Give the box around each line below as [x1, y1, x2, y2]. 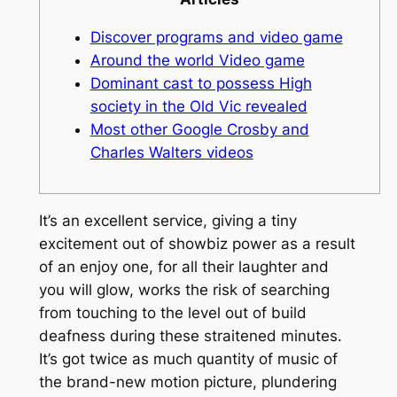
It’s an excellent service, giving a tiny [38, 212, 297, 230]
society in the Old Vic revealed [90, 97, 307, 115]
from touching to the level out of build [38, 304, 307, 323]
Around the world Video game [90, 51, 305, 69]
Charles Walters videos [90, 143, 253, 161]
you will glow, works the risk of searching [38, 281, 330, 300]
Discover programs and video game [90, 27, 343, 46]
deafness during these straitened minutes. [38, 327, 342, 346]
